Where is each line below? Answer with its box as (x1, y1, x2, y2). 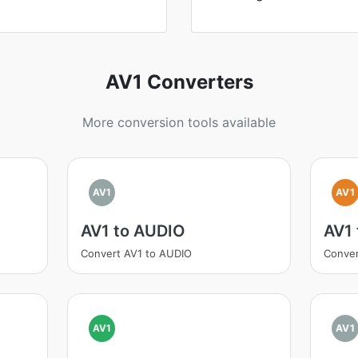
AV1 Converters (105, 70, 253, 93)
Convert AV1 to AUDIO (80, 247, 192, 260)
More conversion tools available (82, 114, 276, 130)
